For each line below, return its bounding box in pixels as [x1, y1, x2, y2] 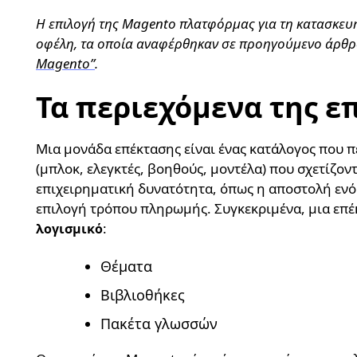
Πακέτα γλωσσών [100, 314, 218, 334]
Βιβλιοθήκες [100, 285, 189, 305]
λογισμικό [36, 220, 103, 238]
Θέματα [100, 257, 156, 277]
